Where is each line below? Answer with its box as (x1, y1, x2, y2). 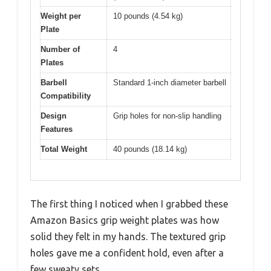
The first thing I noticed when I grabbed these (30, 198, 228, 210)
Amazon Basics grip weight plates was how (30, 215, 219, 226)
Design (41, 111, 67, 120)
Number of (41, 44, 80, 54)
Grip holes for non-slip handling (113, 111, 221, 120)
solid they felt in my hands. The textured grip (30, 231, 226, 243)
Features (41, 124, 73, 134)
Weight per (41, 11, 81, 21)
